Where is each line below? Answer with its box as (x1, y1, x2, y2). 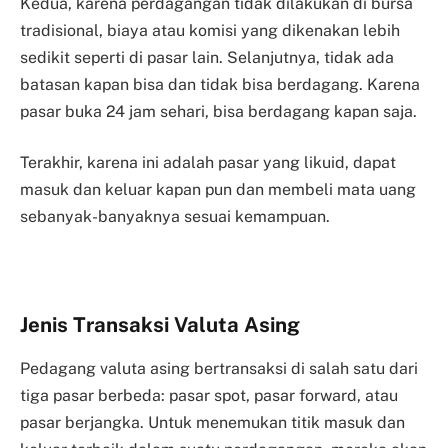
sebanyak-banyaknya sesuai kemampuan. (20, 207, 330, 227)
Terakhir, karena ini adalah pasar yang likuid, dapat (20, 153, 396, 173)
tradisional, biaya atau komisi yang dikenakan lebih (20, 20, 400, 40)
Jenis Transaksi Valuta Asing (20, 312, 300, 337)
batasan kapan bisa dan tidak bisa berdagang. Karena (20, 74, 420, 94)
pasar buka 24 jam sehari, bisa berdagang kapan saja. (20, 101, 417, 121)
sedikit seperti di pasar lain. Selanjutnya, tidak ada (20, 47, 394, 67)
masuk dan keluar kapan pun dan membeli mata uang (20, 180, 416, 200)
